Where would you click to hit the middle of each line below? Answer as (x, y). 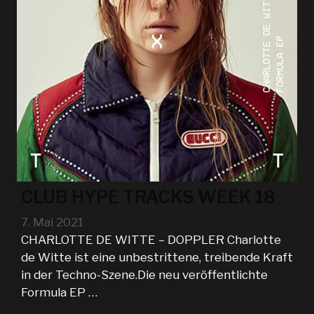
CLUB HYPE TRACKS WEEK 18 (148, 197)
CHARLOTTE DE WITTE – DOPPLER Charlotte (151, 239)
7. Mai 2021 (52, 222)
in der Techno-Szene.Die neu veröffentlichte (144, 274)
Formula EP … (59, 292)
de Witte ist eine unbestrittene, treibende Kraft (157, 257)
